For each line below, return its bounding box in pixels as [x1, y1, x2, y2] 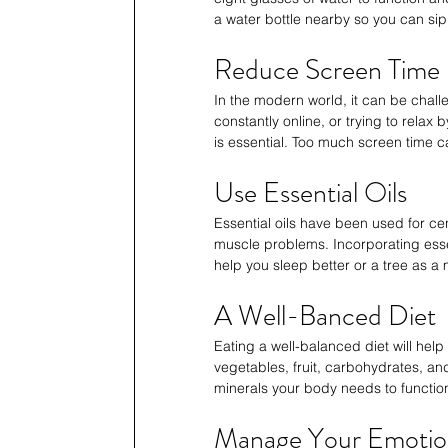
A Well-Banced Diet [214, 296, 436, 337]
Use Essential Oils [214, 173, 407, 214]
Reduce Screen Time [214, 50, 440, 91]
